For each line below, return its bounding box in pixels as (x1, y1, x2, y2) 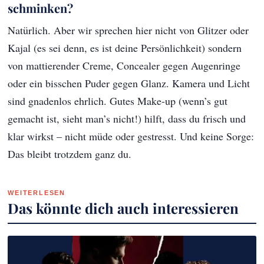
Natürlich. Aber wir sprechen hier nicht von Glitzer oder (8, 23, 249, 38)
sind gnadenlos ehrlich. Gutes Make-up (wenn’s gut (8, 94, 228, 108)
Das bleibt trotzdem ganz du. (8, 147, 132, 161)
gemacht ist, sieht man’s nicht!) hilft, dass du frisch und (8, 111, 246, 126)
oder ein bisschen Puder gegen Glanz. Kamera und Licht (8, 76, 250, 91)
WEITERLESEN (8, 189, 65, 197)
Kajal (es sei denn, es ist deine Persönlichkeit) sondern (8, 41, 242, 55)
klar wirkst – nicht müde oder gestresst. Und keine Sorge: (8, 129, 255, 144)
